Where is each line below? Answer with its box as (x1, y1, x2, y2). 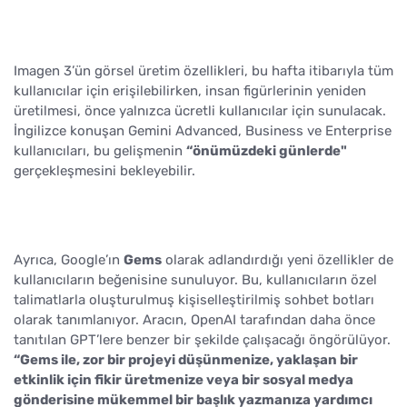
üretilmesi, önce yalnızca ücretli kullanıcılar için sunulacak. (14, 103, 386, 120)
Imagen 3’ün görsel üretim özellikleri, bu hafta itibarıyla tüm (14, 63, 393, 80)
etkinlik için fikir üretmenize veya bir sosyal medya (14, 372, 353, 389)
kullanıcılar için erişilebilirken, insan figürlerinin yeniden (14, 83, 366, 100)
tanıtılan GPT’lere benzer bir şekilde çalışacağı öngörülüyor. (14, 332, 391, 349)
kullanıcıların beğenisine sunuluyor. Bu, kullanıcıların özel (14, 272, 377, 289)
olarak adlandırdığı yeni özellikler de (162, 252, 393, 269)
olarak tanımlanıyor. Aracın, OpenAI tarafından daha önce (14, 312, 375, 329)
